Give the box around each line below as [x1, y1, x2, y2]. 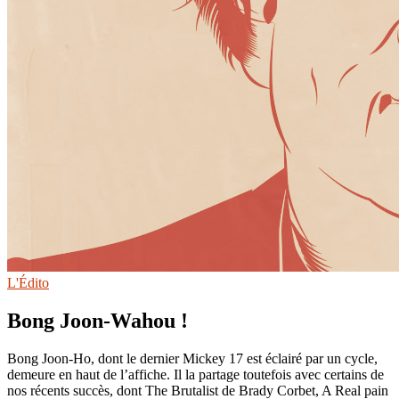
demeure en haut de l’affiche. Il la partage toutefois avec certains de [7, 366, 384, 382]
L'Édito [7, 274, 49, 290]
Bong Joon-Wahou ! [7, 308, 188, 332]
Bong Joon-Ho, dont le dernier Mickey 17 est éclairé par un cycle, [7, 350, 378, 366]
